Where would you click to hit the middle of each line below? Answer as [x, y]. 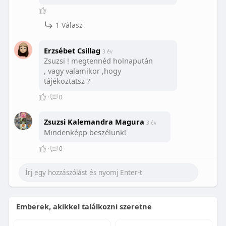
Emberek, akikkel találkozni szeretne [84, 207]
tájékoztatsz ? [67, 81]
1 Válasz [68, 25]
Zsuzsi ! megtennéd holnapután [98, 61]
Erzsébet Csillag [73, 50]
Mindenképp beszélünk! [86, 132]
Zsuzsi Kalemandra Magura [95, 122]
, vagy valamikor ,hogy [82, 71]
